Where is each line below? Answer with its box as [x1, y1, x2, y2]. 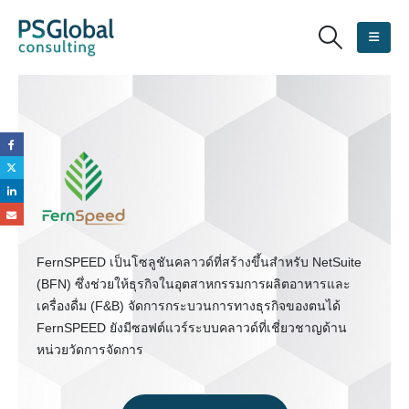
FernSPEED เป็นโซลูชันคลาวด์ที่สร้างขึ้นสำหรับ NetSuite [37, 254, 362, 269]
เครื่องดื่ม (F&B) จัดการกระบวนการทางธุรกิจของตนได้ [37, 298, 341, 313]
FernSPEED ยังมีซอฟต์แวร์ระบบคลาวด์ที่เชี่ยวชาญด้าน [37, 320, 347, 335]
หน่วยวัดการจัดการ [37, 341, 143, 357]
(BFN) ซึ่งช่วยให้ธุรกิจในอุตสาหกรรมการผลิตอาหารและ [37, 276, 351, 291]
